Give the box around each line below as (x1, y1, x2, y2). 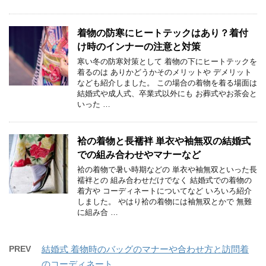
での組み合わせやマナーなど (77, 150, 201, 160)
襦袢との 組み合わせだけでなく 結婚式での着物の (77, 176, 252, 185)
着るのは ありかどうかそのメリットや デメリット (77, 68, 252, 77)
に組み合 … (77, 208, 118, 217)
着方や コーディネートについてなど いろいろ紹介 (77, 186, 252, 196)
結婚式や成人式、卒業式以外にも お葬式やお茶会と (77, 89, 257, 99)
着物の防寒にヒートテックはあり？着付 (77, 28, 248, 39)
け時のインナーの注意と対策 (77, 42, 201, 52)
